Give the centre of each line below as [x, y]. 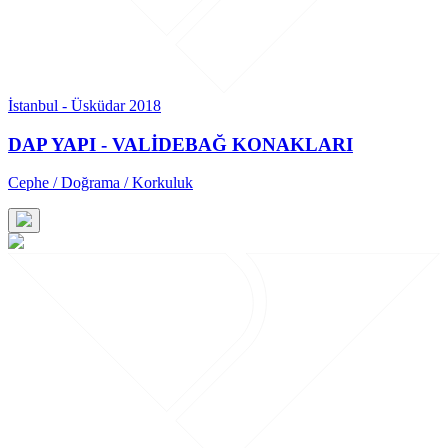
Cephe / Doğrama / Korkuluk [100, 183]
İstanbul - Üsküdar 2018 [84, 105]
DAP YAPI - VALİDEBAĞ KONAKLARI [180, 144]
